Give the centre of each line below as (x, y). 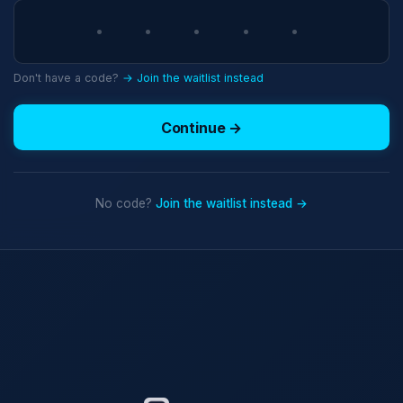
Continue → (201, 127)
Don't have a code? (68, 78)
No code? (125, 204)
